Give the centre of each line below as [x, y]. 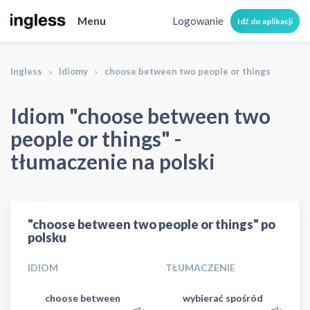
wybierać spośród [222, 298]
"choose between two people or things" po [152, 224]
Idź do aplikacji [265, 21]
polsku [47, 237]
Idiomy [73, 71]
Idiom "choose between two [140, 116]
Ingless [26, 71]
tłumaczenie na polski [113, 161]
